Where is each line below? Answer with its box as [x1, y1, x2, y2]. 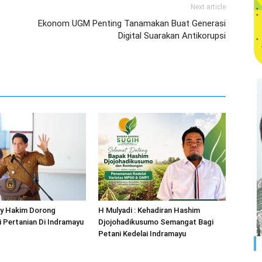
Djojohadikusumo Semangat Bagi [98, 218, 213, 226]
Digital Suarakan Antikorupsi [118, 30, 226, 41]
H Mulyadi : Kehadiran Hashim [98, 206, 200, 215]
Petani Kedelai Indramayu [98, 229, 186, 238]
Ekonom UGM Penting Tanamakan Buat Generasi [38, 18, 226, 29]
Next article [191, 3, 226, 11]
